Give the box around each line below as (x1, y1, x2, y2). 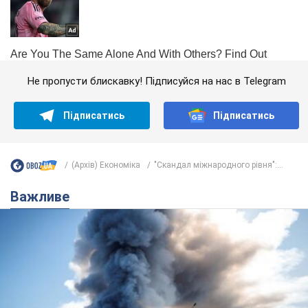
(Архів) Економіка (71, 160, 140, 170)
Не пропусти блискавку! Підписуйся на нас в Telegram (27, 74, 286, 87)
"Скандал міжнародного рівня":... (154, 160, 283, 170)
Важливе (19, 188, 69, 205)
